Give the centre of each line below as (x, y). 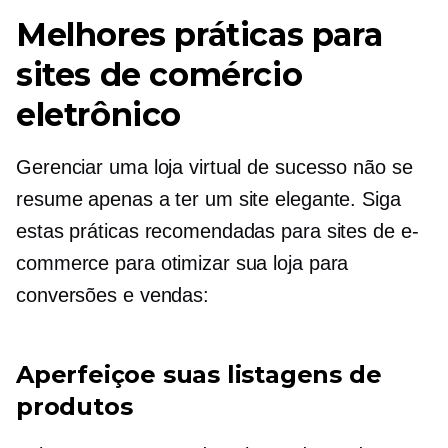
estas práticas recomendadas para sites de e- (217, 231)
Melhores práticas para (199, 34)
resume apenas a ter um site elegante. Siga (208, 199)
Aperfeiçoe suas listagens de (199, 374)
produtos (74, 406)
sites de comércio (159, 74)
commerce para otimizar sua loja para (182, 263)
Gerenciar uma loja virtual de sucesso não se (214, 167)
